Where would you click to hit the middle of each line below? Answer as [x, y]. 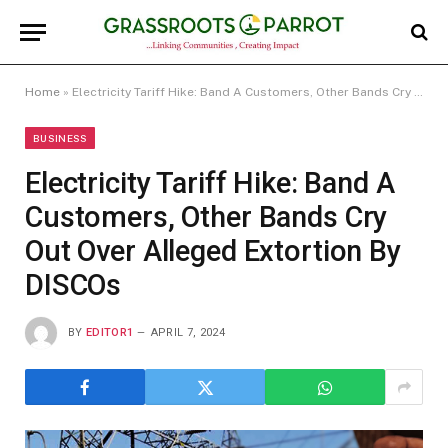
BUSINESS [60, 138]
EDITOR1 [110, 332]
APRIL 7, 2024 [187, 332]
